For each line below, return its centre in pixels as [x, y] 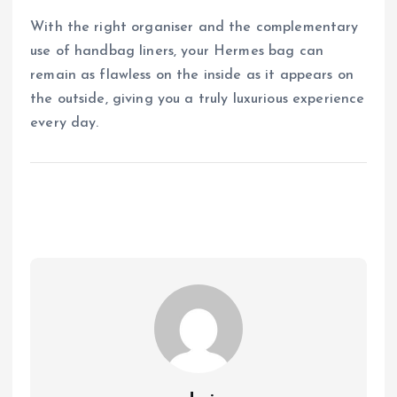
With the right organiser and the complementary [195, 27]
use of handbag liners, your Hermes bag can [177, 51]
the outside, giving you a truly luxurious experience [198, 99]
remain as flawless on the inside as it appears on [192, 75]
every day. [65, 123]
